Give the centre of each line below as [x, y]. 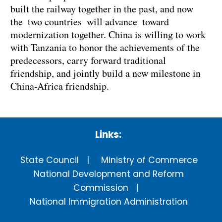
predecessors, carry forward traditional [88, 60]
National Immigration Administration [109, 202]
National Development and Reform [109, 174]
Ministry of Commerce [149, 160]
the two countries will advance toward [92, 21]
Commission [101, 188]
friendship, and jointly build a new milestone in [106, 73]
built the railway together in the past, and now [102, 8]
